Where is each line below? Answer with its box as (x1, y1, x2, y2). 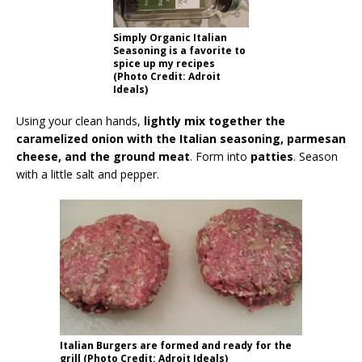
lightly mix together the (144, 113, 285, 129)
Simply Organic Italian (113, 31, 227, 45)
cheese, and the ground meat (16, 149, 190, 165)
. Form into (190, 149, 247, 165)
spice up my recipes (113, 57, 215, 71)
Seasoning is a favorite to (113, 44, 246, 58)
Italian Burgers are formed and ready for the (60, 339, 292, 353)
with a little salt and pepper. (16, 166, 159, 183)
